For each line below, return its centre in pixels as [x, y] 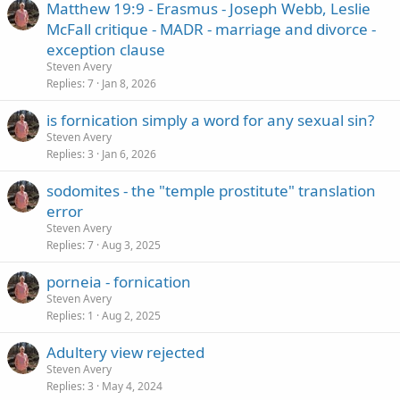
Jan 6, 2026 [129, 154]
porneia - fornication [119, 282]
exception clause [106, 50]
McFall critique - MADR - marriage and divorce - [211, 29]
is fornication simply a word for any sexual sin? [210, 120]
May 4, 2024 [132, 386]
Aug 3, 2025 [131, 245]
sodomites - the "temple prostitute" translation [211, 191]
